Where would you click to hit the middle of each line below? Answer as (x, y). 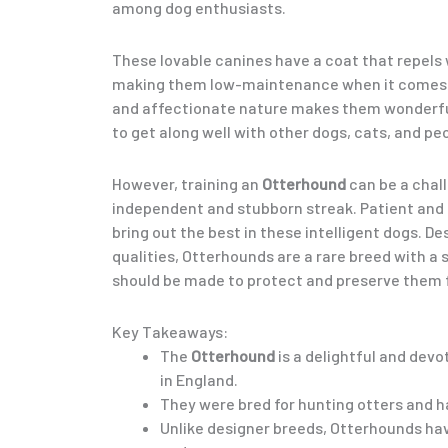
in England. (199, 379)
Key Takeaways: (170, 331)
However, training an (187, 183)
